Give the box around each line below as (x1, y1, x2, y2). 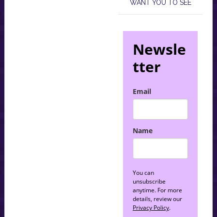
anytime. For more (133, 186, 183, 195)
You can (133, 169, 155, 177)
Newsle (133, 39, 186, 60)
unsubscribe (133, 177, 166, 186)
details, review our (133, 195, 183, 203)
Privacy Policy (133, 203, 170, 212)
